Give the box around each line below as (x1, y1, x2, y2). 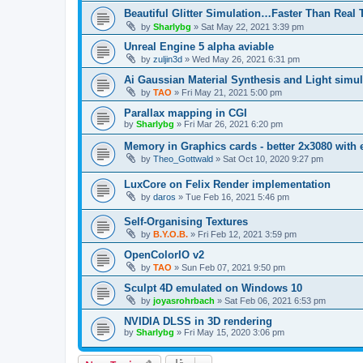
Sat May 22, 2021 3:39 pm (201, 22, 304, 32)
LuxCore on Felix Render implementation (124, 177, 331, 190)
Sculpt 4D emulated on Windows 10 (124, 282, 302, 295)
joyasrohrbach (153, 296, 215, 306)
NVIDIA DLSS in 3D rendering (124, 315, 272, 328)
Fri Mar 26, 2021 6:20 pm (184, 119, 283, 130)
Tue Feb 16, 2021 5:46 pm (186, 191, 289, 202)
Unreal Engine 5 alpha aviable (124, 41, 274, 53)
